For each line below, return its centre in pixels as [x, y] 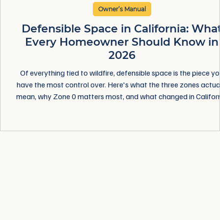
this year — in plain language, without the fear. [122, 108]
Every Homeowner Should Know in [122, 42]
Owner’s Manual [122, 9]
